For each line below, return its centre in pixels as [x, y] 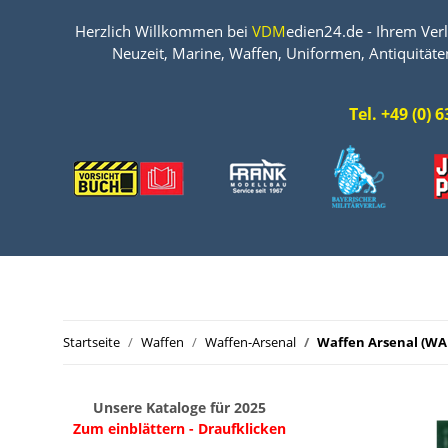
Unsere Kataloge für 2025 [179, 407]
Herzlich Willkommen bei [163, 31]
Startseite [91, 342]
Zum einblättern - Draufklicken [179, 428]
